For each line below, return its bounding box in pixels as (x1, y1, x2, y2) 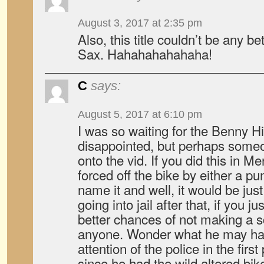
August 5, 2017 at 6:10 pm (78, 108, 202, 120)
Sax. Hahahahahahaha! (78, 44, 212, 63)
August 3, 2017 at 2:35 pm (78, 17, 202, 29)
